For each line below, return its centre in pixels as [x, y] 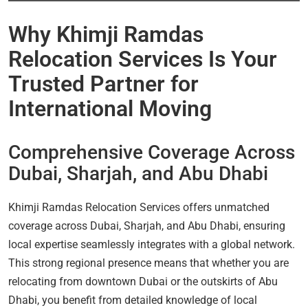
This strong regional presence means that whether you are [148, 263]
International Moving [110, 108]
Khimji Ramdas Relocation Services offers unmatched [139, 207]
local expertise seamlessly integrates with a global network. [152, 244]
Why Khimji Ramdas [106, 34]
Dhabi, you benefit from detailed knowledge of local [133, 300]
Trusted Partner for [103, 84]
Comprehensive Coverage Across [152, 152]
